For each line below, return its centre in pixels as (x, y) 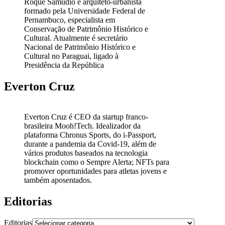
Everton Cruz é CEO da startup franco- (86, 117)
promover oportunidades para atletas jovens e (95, 171)
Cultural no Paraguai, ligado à (71, 56)
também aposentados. (58, 180)
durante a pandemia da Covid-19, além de (90, 144)
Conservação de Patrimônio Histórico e (86, 29)
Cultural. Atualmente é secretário (76, 38)
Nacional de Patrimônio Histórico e (80, 47)
